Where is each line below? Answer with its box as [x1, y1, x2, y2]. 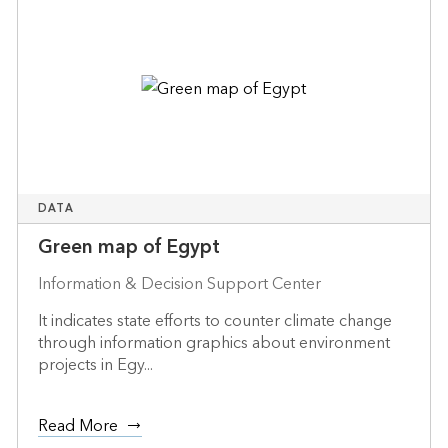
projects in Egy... [37, 350, 153, 379]
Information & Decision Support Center [37, 269, 321, 298]
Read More [37, 411, 118, 440]
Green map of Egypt [37, 230, 220, 264]
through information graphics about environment [37, 328, 390, 357]
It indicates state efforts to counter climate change [37, 306, 392, 335]
